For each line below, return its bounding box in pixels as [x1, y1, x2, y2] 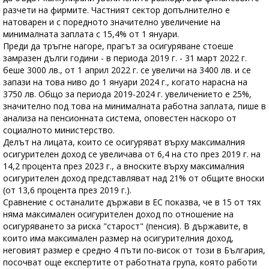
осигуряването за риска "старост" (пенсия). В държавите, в [3, 220, 248, 232]
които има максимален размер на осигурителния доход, [3, 232, 234, 244]
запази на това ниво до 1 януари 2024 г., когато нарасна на [3, 76, 247, 88]
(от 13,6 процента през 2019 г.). [3, 184, 131, 196]
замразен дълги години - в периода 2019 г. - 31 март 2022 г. [3, 52, 247, 64]
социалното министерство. [3, 124, 115, 136]
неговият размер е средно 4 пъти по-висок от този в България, [3, 244, 265, 256]
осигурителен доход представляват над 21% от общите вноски [3, 172, 264, 184]
